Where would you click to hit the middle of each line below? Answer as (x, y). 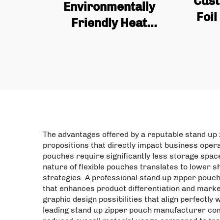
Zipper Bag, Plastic (109, 55)
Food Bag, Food (109, 71)
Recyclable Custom (109, 39)
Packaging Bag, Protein (109, 88)
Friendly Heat (109, 23)
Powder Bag (109, 104)
